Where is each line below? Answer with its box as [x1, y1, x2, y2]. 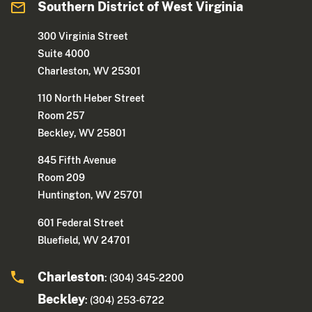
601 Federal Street [38, 217, 125, 228]
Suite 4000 [38, 48, 91, 60]
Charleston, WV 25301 [38, 65, 141, 77]
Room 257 [38, 110, 86, 122]
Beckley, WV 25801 [38, 127, 127, 139]
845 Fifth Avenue [38, 155, 117, 166]
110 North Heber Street [38, 93, 146, 104]
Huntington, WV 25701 [38, 189, 143, 201]
